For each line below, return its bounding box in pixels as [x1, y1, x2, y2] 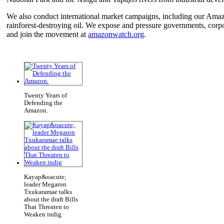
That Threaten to [24, 203, 69, 210]
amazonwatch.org [88, 30, 144, 39]
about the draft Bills [24, 195, 78, 203]
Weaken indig [24, 210, 61, 218]
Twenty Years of [24, 92, 67, 99]
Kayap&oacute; [24, 173, 66, 180]
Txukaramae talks [24, 188, 72, 195]
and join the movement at [6, 30, 88, 39]
